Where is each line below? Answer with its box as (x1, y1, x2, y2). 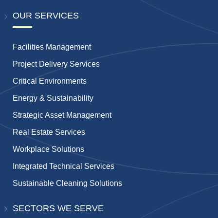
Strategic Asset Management (13, 110, 112, 119)
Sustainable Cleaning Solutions (13, 179, 123, 187)
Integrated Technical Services (13, 162, 115, 170)
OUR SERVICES (13, 10, 79, 20)
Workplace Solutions (13, 145, 85, 153)
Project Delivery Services (13, 59, 100, 68)
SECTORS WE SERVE (13, 203, 104, 213)
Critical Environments (13, 76, 87, 85)
